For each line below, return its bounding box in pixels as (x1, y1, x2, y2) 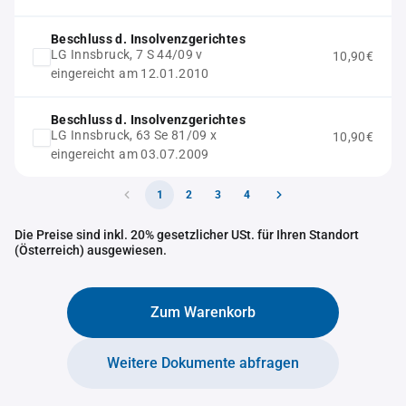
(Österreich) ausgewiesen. (14, 243, 167, 257)
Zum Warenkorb (150, 304, 256, 321)
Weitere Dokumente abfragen (107, 354, 299, 372)
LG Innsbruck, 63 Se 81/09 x (51, 128, 217, 142)
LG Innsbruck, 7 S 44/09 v (51, 47, 203, 62)
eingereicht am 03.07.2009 (51, 147, 209, 161)
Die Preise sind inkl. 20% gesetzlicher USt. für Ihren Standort (14, 227, 359, 242)
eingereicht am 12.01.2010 (51, 66, 209, 81)
